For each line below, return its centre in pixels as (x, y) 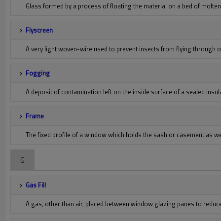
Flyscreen (39, 30)
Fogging (38, 73)
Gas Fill (36, 185)
